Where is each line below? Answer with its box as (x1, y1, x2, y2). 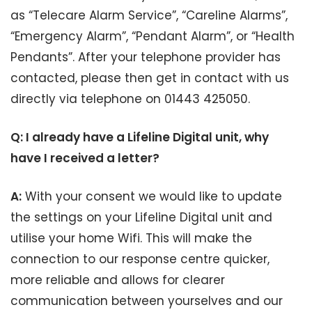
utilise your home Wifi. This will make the (10, 230, 252, 247)
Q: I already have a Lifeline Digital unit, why (10, 129, 269, 146)
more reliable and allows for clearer (10, 272, 225, 288)
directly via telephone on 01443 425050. (10, 91, 250, 107)
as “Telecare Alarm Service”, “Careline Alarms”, (10, 7, 288, 24)
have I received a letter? (10, 150, 159, 166)
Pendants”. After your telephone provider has (10, 49, 281, 65)
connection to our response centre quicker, (10, 251, 270, 267)
